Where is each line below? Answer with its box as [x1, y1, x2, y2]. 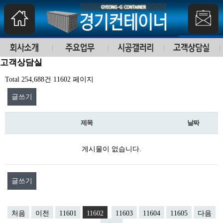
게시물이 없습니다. [82, 145, 141, 153]
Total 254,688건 [5, 76, 51, 83]
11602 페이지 [51, 76, 94, 83]
